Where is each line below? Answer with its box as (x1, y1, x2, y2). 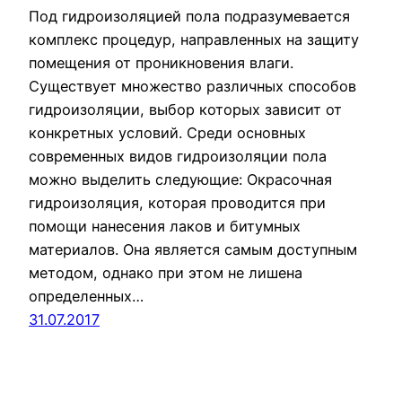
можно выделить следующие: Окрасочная (29, 170, 332, 189)
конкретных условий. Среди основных (29, 124, 306, 143)
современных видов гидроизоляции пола (29, 147, 327, 166)
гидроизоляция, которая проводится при (29, 194, 326, 213)
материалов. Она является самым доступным (29, 240, 357, 259)
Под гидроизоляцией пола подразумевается (29, 7, 350, 26)
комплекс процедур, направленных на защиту (29, 31, 359, 49)
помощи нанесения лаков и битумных (29, 217, 301, 236)
